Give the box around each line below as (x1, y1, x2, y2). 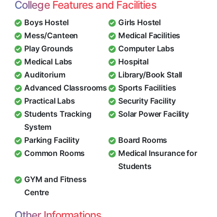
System (24, 122, 52, 132)
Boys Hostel (24, 17, 69, 27)
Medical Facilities (118, 30, 181, 40)
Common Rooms (24, 148, 85, 158)
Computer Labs (118, 43, 175, 53)
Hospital (118, 56, 149, 66)
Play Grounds (24, 43, 74, 53)
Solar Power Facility (118, 108, 189, 119)
